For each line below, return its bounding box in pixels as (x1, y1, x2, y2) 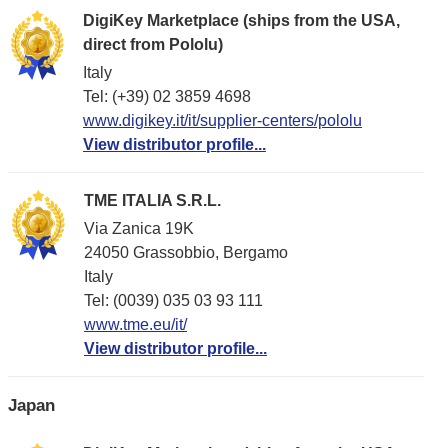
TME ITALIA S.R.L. (84, 192, 221, 210)
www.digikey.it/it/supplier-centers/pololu (83, 111, 362, 129)
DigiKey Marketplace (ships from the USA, (83, 12, 400, 30)
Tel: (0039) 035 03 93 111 (84, 291, 263, 309)
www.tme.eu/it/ (84, 315, 187, 333)
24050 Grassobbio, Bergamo (84, 243, 288, 261)
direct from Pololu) (83, 36, 223, 54)
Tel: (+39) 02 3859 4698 (83, 87, 251, 105)
